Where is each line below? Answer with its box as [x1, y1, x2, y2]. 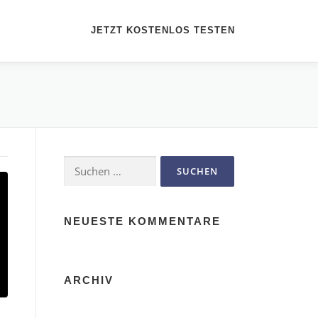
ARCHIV [64, 273, 114, 286]
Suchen [63, 156, 99, 170]
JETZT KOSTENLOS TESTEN [91, 25, 235, 35]
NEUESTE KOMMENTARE [64, 214, 221, 227]
